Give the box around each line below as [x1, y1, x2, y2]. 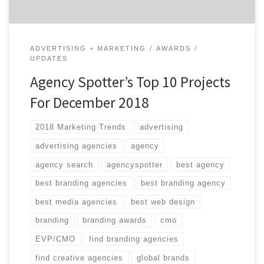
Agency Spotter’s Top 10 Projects [29, 72, 230, 92]
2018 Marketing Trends [35, 123, 127, 132]
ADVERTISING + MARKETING [29, 44, 146, 52]
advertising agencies [35, 141, 118, 150]
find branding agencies [89, 235, 179, 244]
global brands [137, 253, 190, 262]
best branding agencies [35, 179, 128, 188]
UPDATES [29, 55, 68, 62]
